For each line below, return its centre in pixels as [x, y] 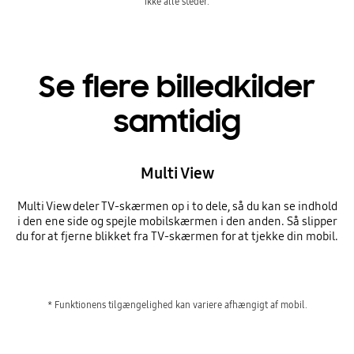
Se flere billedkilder [177, 87]
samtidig [177, 122]
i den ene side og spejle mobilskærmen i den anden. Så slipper [177, 222]
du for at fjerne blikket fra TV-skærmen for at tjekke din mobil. [177, 237]
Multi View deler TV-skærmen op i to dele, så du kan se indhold [177, 207]
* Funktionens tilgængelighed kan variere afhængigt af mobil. [177, 304]
